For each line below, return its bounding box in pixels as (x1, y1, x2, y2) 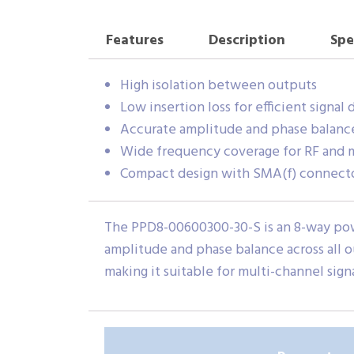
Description (208, 28, 285, 52)
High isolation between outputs (120, 74, 317, 98)
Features (105, 28, 164, 52)
